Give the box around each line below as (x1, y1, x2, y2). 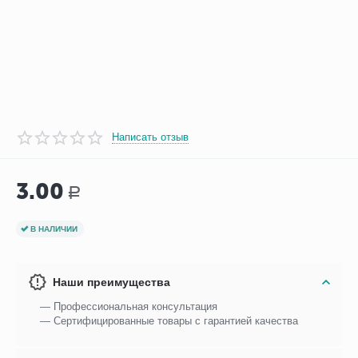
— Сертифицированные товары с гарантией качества (40, 315, 299, 328)
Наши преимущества (53, 276, 171, 289)
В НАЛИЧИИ (30, 224, 78, 233)
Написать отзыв (112, 130, 189, 143)
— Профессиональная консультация (40, 300, 218, 313)
